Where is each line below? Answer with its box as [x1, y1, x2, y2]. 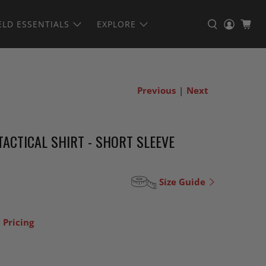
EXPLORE [97, 18, 137, 30]
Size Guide [157, 175, 208, 188]
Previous [137, 84, 176, 96]
